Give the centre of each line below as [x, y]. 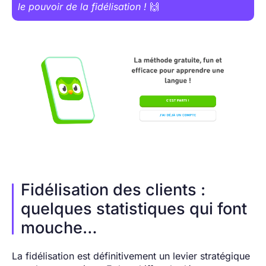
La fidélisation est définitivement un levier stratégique [131, 256]
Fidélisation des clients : [113, 190]
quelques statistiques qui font [134, 209]
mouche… [59, 228]
